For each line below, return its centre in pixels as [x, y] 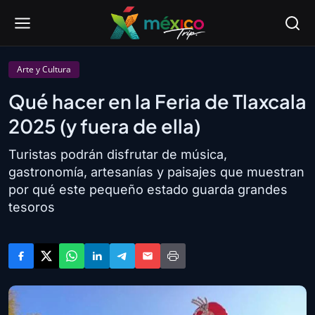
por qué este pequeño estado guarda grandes [148, 189]
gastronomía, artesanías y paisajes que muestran [156, 172]
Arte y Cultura [44, 69]
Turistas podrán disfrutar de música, [118, 154]
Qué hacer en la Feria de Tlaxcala [157, 101]
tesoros [32, 207]
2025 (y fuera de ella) [104, 126]
